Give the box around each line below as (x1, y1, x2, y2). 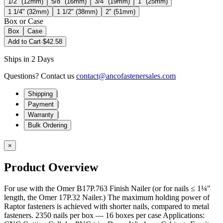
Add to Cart (8, 37, 41, 45)
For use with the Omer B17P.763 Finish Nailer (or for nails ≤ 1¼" (4, 184, 211, 193)
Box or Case (4, 16, 43, 25)
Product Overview (4, 160, 98, 174)
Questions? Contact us (4, 71, 74, 80)
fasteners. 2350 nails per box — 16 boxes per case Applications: (4, 211, 205, 220)
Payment (28, 100, 54, 108)
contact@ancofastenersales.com (76, 71, 176, 80)
